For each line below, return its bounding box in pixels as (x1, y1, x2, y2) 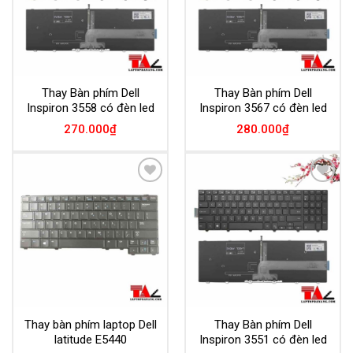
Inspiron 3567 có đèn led (199, 100, 327, 115)
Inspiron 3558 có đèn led (26, 100, 154, 115)
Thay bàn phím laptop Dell (24, 317, 157, 332)
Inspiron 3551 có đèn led (199, 332, 327, 347)
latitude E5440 (54, 332, 127, 347)
